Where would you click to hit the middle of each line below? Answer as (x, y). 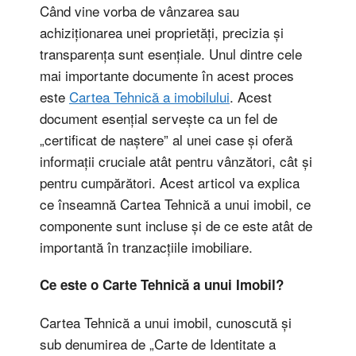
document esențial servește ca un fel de (159, 118)
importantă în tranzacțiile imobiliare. (146, 246)
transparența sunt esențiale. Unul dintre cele (171, 53)
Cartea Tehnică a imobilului (149, 96)
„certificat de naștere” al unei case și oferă (166, 139)
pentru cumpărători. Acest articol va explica (170, 182)
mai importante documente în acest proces (167, 75)
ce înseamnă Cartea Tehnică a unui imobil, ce (175, 203)
